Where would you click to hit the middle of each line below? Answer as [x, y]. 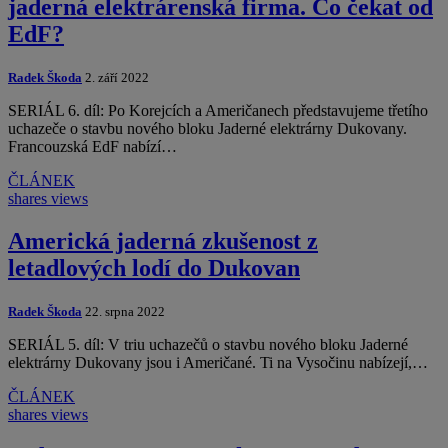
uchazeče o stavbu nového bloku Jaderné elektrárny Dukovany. [207, 128]
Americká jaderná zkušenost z [163, 240]
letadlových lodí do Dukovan [154, 267]
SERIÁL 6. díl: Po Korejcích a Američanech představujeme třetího [218, 110]
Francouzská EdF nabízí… [92, 146]
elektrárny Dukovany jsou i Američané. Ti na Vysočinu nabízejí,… [218, 362]
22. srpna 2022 [123, 311]
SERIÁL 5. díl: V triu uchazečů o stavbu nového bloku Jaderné [208, 344]
